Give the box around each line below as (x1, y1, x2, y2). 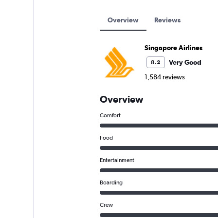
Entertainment (99, 157, 134, 164)
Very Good (168, 58, 201, 67)
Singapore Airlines (144, 44, 202, 52)
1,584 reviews (144, 73, 185, 81)
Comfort (99, 112, 121, 119)
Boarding (99, 179, 123, 186)
